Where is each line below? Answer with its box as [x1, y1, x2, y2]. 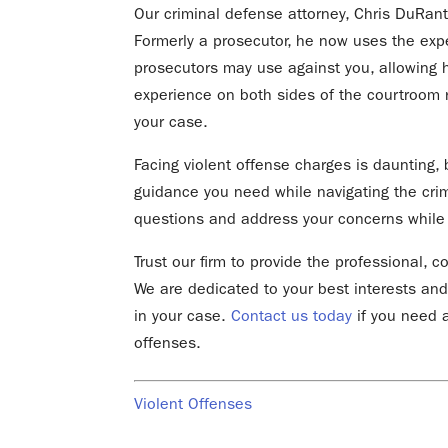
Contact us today [231, 305, 353, 325]
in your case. [134, 305, 232, 325]
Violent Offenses [134, 393, 253, 413]
